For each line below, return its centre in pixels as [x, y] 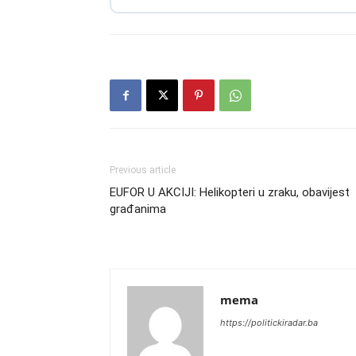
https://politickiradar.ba [269, 323]
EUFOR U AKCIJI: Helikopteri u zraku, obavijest [230, 193]
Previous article [143, 170]
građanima [138, 209]
